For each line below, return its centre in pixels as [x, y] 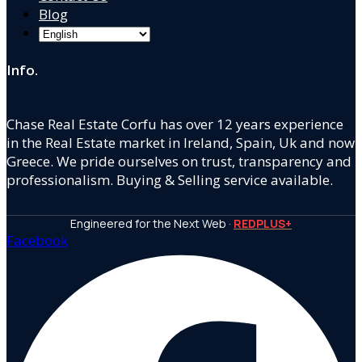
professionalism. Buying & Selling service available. [170, 179]
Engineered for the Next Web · [152, 223]
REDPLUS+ [263, 223]
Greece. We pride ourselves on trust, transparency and [179, 161]
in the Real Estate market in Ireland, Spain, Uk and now [181, 142]
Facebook [37, 240]
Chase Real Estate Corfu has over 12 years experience [175, 124]
